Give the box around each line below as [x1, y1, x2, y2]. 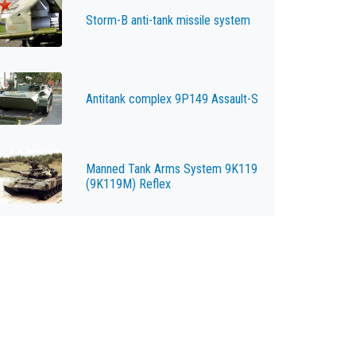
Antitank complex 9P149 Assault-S [85, 91, 258, 106]
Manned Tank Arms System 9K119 [85, 161, 257, 177]
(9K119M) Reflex [85, 176, 171, 192]
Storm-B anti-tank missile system [85, 13, 250, 29]
